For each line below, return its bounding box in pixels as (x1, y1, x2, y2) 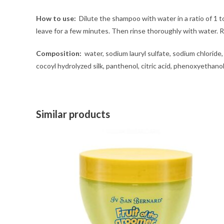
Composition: (36, 49, 81, 57)
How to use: (36, 14, 76, 22)
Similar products (36, 108, 110, 120)
